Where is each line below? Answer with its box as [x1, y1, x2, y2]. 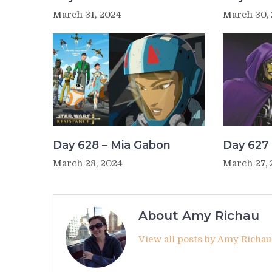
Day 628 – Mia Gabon [53, 138, 171, 152]
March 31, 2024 [53, 8, 121, 20]
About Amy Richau [138, 208, 259, 223]
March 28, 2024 [53, 158, 123, 169]
